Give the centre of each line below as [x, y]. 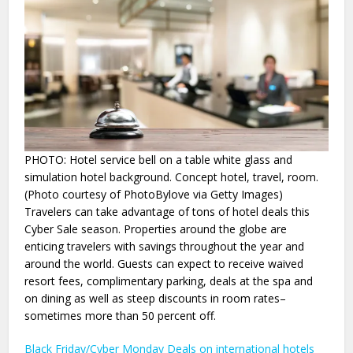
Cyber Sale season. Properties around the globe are [156, 229]
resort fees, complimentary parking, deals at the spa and [169, 281]
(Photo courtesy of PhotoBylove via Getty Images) [154, 194]
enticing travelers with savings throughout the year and [165, 246]
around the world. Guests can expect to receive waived [164, 263]
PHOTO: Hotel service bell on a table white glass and [159, 159]
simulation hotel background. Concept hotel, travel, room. [172, 176]
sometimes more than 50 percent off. [121, 315]
